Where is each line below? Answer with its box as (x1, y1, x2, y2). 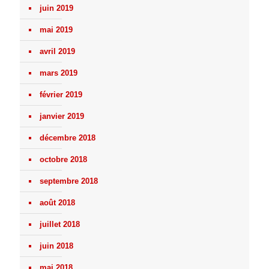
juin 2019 (40, 4, 73, 13)
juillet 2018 (40, 220, 80, 229)
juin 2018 (40, 241, 73, 251)
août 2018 (40, 198, 75, 208)
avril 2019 (40, 47, 75, 56)
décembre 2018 (40, 133, 95, 143)
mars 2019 (40, 68, 77, 78)
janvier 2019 (40, 112, 84, 121)
